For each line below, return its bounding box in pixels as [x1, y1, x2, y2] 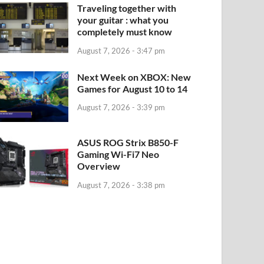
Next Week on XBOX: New [77, 71, 192, 82]
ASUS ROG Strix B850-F [77, 136, 179, 148]
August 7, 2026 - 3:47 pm [77, 45, 166, 55]
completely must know [77, 25, 173, 37]
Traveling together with [77, 2, 177, 14]
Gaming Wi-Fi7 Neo [77, 148, 160, 160]
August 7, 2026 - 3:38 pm [77, 180, 166, 190]
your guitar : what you [77, 14, 169, 25]
